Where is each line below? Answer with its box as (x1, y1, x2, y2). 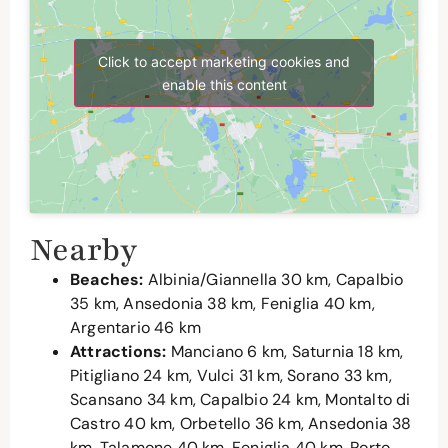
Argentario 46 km (70, 316, 202, 338)
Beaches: (70, 268, 144, 290)
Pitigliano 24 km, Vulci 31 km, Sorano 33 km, (70, 364, 392, 386)
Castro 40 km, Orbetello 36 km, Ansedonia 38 (70, 412, 412, 434)
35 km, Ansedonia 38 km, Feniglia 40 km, (70, 292, 375, 314)
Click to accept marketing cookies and (98, 53, 350, 71)
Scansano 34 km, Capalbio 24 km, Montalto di (70, 388, 411, 410)
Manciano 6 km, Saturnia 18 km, (166, 340, 404, 362)
